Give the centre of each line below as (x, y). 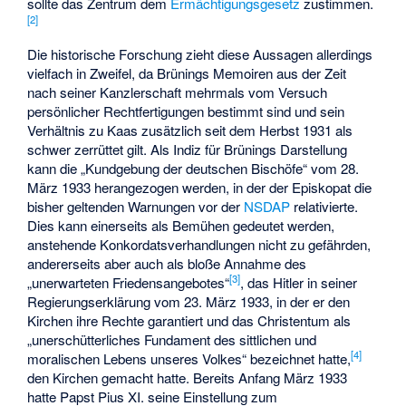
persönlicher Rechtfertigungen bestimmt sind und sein (186, 111)
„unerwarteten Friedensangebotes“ (129, 282)
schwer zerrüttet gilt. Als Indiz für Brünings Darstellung (188, 149)
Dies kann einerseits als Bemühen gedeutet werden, (181, 225)
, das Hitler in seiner (299, 282)
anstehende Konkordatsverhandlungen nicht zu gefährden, (199, 244)
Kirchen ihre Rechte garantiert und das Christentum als (189, 320)
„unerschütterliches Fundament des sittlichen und (172, 339)
